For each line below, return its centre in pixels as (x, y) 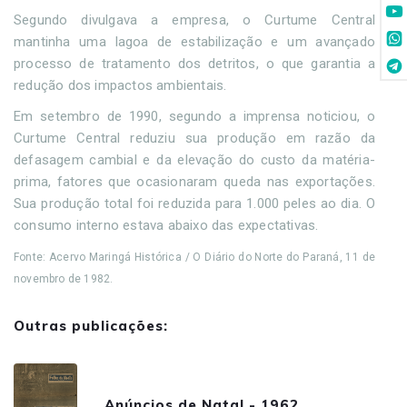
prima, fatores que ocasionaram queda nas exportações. (194, 182)
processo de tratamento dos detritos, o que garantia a (194, 64)
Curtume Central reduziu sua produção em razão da (194, 139)
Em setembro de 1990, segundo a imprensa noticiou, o (194, 117)
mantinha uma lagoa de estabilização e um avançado (194, 42)
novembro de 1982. (64, 279)
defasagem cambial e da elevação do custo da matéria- (194, 160)
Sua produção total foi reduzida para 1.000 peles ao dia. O (194, 204)
